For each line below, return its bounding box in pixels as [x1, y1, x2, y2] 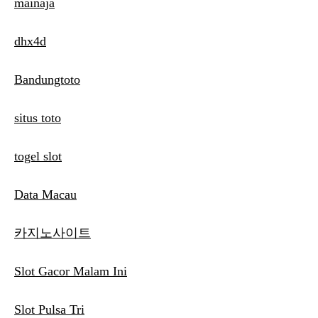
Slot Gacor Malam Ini [14, 264, 127, 279]
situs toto [14, 111, 61, 126]
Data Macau [14, 187, 77, 202]
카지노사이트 [14, 226, 91, 241]
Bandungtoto [14, 72, 80, 87]
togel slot [14, 149, 62, 164]
